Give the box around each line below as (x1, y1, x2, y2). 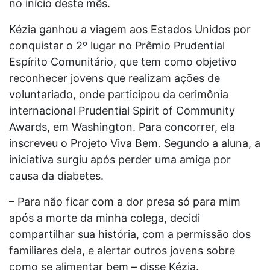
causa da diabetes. (9, 169, 107, 182)
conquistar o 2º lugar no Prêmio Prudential (9, 39, 225, 52)
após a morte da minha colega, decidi (9, 211, 200, 224)
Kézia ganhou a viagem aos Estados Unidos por (9, 22, 251, 36)
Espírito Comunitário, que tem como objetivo (9, 55, 237, 68)
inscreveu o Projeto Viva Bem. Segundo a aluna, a (9, 136, 260, 149)
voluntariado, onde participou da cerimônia (9, 87, 228, 101)
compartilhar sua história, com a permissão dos (9, 227, 251, 240)
